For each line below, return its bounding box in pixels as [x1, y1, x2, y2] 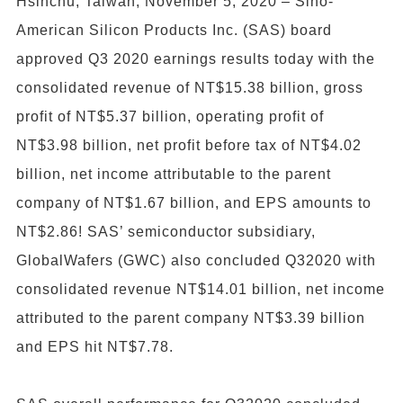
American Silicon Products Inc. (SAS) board [16, 22, 332, 38]
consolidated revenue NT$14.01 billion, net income [16, 281, 385, 297]
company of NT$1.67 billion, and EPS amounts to [16, 194, 372, 210]
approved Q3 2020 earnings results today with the [16, 50, 375, 67]
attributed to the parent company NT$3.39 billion [16, 309, 365, 326]
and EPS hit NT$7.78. [16, 338, 174, 354]
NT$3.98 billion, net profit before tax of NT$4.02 [16, 137, 362, 153]
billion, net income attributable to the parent [16, 166, 331, 182]
